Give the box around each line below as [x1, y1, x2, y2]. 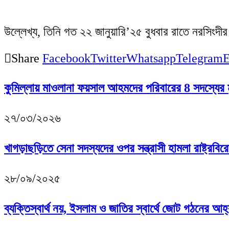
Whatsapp [126, 51, 176, 65]
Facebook [42, 51, 90, 65]
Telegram [176, 51, 223, 65]
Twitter [90, 51, 126, 65]
